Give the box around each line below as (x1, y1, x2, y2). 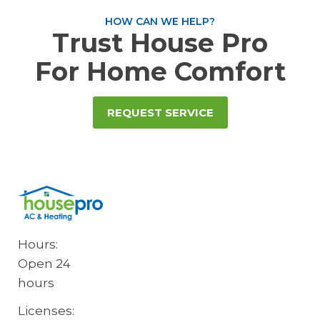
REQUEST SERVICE (106, 105, 214, 119)
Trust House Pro (52, 27, 268, 59)
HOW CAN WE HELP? (105, 15, 215, 29)
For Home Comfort (34, 56, 286, 88)
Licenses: (18, 303, 74, 318)
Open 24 (18, 256, 71, 271)
